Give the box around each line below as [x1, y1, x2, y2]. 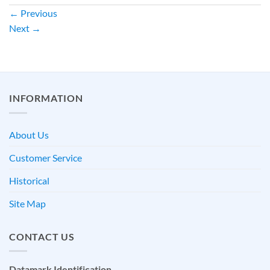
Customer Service [9, 151, 82, 163]
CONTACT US [9, 230, 75, 242]
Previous [19, 7, 57, 19]
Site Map [9, 197, 46, 209]
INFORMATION [9, 92, 83, 104]
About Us [9, 128, 49, 140]
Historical [9, 174, 49, 186]
